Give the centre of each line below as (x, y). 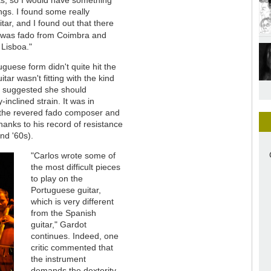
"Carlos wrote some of (73, 155)
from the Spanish (63, 213)
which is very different (72, 201)
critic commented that (72, 247)
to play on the (57, 178)
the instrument (58, 259)
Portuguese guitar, (66, 190)
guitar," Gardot (58, 224)
